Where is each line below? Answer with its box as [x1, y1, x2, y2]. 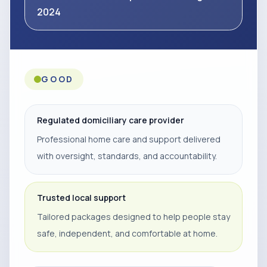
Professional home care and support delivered [37, 133, 221, 145]
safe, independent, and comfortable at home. [37, 228, 218, 239]
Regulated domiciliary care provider [37, 114, 184, 126]
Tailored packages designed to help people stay [37, 211, 230, 222]
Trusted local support [37, 192, 126, 203]
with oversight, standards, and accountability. [37, 150, 217, 162]
